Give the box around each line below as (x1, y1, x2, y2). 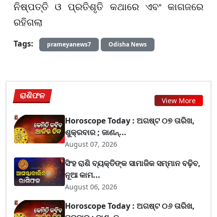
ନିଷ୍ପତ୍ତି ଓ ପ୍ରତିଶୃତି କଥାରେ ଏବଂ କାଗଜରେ (14, 1, 203, 13)
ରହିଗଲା (14, 17, 46, 28)
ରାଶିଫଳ (19, 90, 46, 101)
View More (162, 95, 196, 105)
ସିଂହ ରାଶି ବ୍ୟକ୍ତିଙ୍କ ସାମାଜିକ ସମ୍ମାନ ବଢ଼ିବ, (65, 158, 201, 169)
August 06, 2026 (65, 182, 118, 192)
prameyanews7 (47, 40, 91, 49)
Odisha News (108, 40, 147, 49)
